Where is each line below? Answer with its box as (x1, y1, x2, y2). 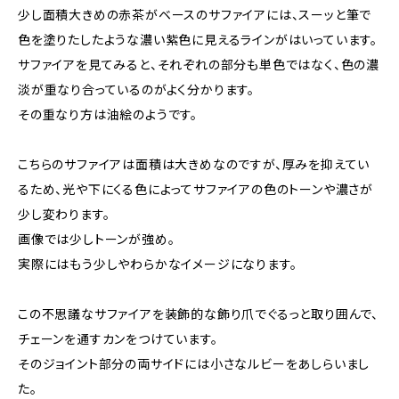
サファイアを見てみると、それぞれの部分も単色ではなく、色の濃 (18, 57, 379, 72)
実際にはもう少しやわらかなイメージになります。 (18, 256, 297, 272)
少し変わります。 (18, 207, 110, 222)
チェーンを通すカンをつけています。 (18, 331, 218, 346)
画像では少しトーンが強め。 (18, 232, 175, 247)
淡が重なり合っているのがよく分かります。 (18, 82, 255, 97)
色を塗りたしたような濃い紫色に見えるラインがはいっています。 (18, 32, 378, 47)
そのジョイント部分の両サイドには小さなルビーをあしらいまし (18, 356, 370, 371)
